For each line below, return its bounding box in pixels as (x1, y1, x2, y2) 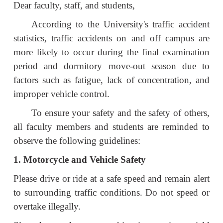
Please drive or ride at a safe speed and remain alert (13, 173, 210, 184)
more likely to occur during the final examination (13, 46, 210, 57)
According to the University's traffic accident (31, 18, 210, 29)
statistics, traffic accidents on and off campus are (13, 32, 210, 43)
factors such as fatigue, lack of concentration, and (13, 74, 210, 85)
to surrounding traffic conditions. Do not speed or (13, 187, 210, 198)
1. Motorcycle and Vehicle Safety (13, 154, 146, 165)
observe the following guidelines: (13, 135, 140, 146)
